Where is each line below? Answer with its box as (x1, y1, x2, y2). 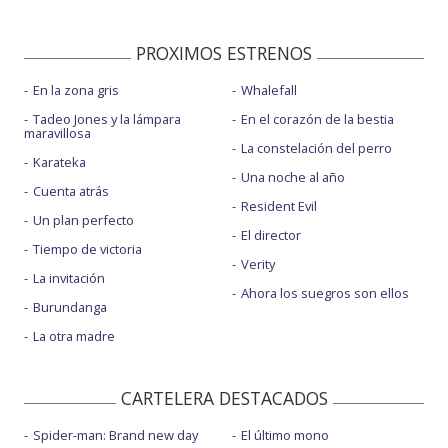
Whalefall (240, 80, 297, 99)
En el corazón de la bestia (240, 109, 394, 128)
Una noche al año (240, 167, 345, 186)
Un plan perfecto (33, 210, 134, 229)
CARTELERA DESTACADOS (120, 385, 328, 410)
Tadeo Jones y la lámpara (33, 109, 181, 128)
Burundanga (33, 297, 107, 316)
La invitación (33, 268, 105, 287)
